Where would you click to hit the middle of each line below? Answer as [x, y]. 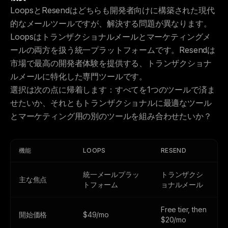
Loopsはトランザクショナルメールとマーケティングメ [111, 37]
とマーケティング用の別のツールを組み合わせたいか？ [111, 116]
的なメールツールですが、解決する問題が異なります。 [111, 23]
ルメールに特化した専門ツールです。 [79, 76]
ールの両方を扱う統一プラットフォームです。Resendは [113, 50]
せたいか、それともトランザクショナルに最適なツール [111, 103]
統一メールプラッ [111, 174]
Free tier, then [184, 209]
